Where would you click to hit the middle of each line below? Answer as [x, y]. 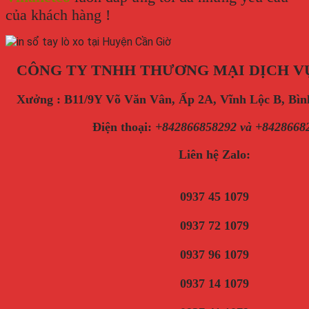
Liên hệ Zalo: [215, 155]
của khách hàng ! [58, 15]
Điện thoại [120, 127]
